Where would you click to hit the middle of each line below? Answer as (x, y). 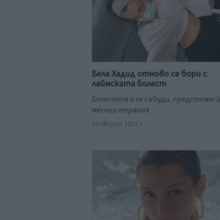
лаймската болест (129, 84)
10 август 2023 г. (118, 124)
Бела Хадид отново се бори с (149, 74)
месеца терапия (121, 110)
